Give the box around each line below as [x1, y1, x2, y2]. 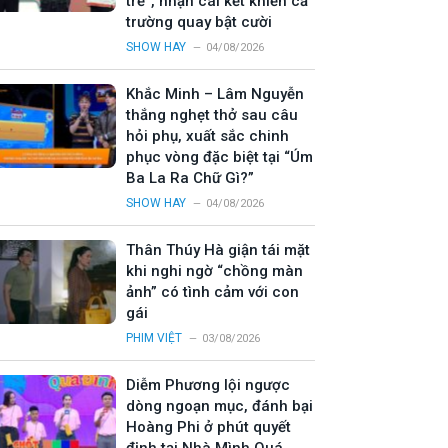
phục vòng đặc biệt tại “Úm [126, 148, 313, 167]
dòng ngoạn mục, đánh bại [126, 397, 313, 416]
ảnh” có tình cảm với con [126, 283, 299, 302]
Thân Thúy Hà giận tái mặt [126, 241, 310, 260]
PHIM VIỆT [126, 331, 182, 346]
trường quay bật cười [126, 13, 272, 32]
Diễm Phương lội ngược [126, 376, 290, 395]
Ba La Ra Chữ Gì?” [126, 169, 254, 188]
